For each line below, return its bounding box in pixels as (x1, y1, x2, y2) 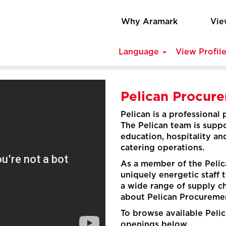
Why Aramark (121, 18, 178, 26)
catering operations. (121, 144, 204, 152)
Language (119, 48, 161, 56)
